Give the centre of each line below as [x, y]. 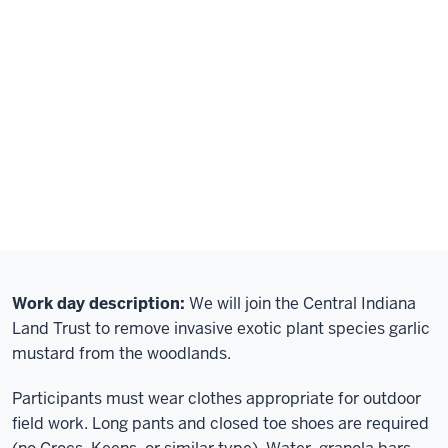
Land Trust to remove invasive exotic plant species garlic [221, 328]
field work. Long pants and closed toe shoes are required [220, 423]
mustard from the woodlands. [121, 353]
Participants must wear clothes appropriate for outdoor [216, 398]
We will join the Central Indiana [300, 303]
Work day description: [98, 303]
